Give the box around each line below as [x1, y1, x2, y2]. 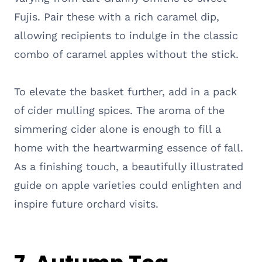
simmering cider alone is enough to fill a [14, 122, 221, 135]
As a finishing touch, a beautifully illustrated [14, 160, 243, 173]
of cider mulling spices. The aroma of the [14, 104, 225, 116]
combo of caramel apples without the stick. [14, 47, 239, 60]
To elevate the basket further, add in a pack [14, 85, 237, 98]
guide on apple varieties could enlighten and [14, 178, 242, 191]
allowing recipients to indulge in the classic [14, 29, 238, 42]
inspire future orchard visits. [14, 197, 158, 210]
